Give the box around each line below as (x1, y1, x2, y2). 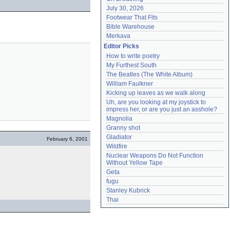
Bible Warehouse (106, 23, 155, 30)
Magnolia (106, 115, 132, 122)
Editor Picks (104, 43, 139, 50)
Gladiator (106, 133, 132, 141)
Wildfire (106, 143, 127, 150)
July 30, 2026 (106, 5, 144, 12)
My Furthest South (106, 62, 157, 69)
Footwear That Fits (106, 14, 158, 21)
